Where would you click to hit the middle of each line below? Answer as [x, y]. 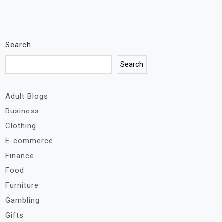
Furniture [22, 185]
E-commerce [29, 141]
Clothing [21, 126]
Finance [20, 156]
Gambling [23, 200]
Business [22, 111]
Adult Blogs [27, 96]
